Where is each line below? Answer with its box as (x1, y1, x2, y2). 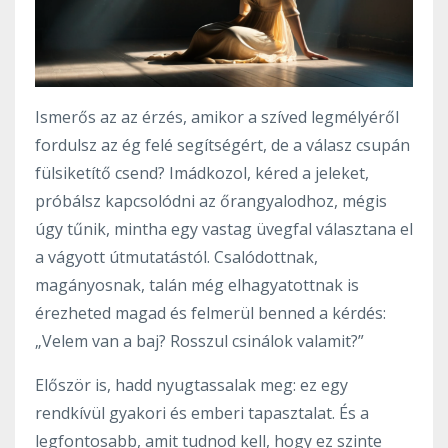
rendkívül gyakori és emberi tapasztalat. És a (35, 402, 369, 425)
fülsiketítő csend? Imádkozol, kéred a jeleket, (35, 162, 369, 185)
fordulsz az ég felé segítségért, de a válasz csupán (35, 134, 410, 157)
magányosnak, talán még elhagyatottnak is (35, 274, 359, 297)
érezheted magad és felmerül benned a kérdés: (35, 302, 386, 325)
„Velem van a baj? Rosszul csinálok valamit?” (35, 330, 364, 353)
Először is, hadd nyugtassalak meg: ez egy (35, 374, 348, 397)
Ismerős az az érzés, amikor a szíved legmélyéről (35, 106, 399, 129)
